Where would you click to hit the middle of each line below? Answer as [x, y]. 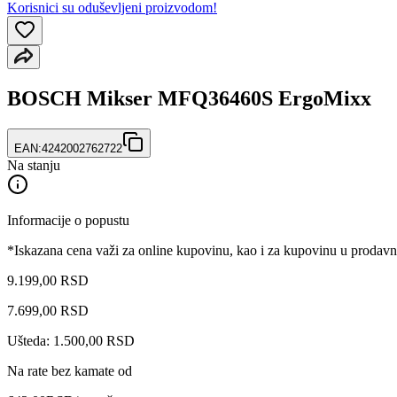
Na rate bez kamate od [70, 370]
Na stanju [34, 165]
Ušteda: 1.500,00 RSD [71, 340]
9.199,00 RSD [48, 280]
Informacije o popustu [68, 220]
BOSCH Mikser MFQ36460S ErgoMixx [189, 98]
